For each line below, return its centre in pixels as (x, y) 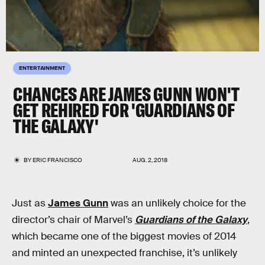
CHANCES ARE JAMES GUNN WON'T (127, 94)
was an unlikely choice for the (177, 203)
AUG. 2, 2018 (150, 160)
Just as (30, 203)
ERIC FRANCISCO (58, 160)
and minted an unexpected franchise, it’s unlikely (125, 253)
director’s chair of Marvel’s (73, 220)
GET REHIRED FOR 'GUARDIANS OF (124, 110)
